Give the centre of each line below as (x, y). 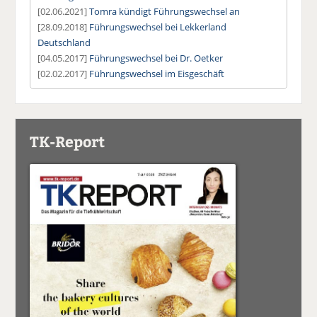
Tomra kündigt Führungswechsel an (165, 11)
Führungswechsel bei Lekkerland (158, 27)
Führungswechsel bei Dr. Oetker (156, 58)
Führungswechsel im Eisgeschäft (157, 73)
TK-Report (68, 141)
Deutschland (64, 42)
